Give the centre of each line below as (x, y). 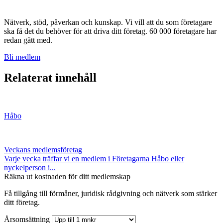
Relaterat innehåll (50, 78)
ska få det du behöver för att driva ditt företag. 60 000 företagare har (110, 31)
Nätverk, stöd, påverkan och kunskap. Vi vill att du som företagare (108, 22)
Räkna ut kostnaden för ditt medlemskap (67, 177)
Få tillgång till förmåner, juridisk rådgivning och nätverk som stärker (111, 194)
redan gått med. (29, 40)
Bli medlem (22, 57)
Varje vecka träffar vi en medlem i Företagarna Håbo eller (94, 159)
